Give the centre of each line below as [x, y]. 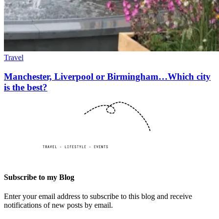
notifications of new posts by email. [58, 205]
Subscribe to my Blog [39, 177]
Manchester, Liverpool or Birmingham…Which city [107, 76]
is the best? [26, 87]
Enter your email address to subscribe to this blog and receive [98, 196]
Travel [14, 57]
